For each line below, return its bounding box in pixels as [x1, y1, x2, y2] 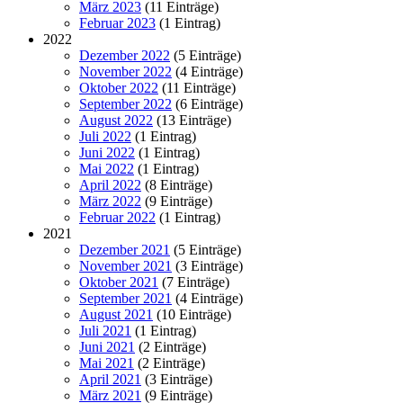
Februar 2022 [79, 209, 156, 225]
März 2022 [79, 193, 141, 209]
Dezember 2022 [79, 47, 170, 63]
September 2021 [79, 290, 172, 306]
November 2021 [79, 257, 172, 273]
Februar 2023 [79, 14, 156, 31]
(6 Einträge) [172, 95, 243, 112]
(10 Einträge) [153, 306, 231, 322]
